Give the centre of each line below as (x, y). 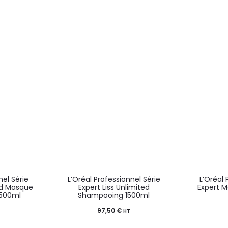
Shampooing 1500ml (114, 195)
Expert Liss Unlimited (114, 187)
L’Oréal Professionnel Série (114, 179)
